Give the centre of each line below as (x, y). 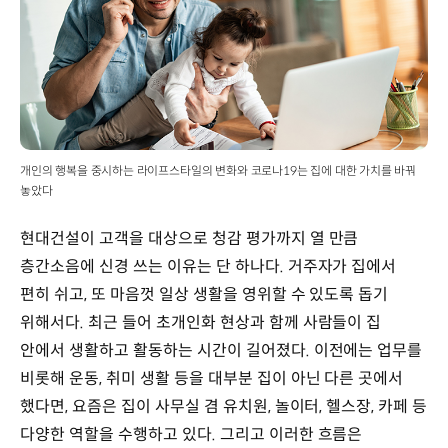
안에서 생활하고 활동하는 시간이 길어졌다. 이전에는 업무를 (221, 351)
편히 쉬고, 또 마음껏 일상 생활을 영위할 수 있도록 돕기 (204, 295)
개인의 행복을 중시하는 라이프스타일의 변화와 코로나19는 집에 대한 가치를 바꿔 (218, 171)
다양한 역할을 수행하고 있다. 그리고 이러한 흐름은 (191, 435)
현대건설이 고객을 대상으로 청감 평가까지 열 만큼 (189, 239)
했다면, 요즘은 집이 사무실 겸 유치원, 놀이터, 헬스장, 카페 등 (224, 407)
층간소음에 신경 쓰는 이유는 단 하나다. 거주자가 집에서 (208, 267)
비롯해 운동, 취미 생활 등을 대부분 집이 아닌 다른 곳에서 (212, 379)
